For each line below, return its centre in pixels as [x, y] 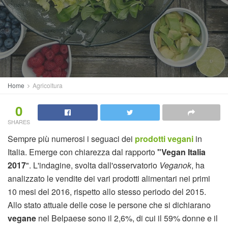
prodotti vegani [164, 139]
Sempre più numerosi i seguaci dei [71, 139]
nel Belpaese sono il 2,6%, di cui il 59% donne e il [128, 218]
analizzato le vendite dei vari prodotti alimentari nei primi [109, 178]
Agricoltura [48, 85]
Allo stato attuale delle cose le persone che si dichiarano [109, 205]
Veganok [175, 165]
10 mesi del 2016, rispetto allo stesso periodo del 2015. [107, 192]
